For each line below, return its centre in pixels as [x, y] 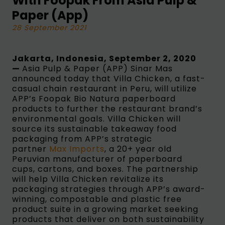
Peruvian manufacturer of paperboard [97, 159]
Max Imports [77, 149]
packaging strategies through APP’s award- [108, 189]
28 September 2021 [49, 27]
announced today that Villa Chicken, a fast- [108, 78]
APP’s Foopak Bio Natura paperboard [94, 98]
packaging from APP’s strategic [82, 139]
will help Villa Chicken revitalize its [88, 179]
